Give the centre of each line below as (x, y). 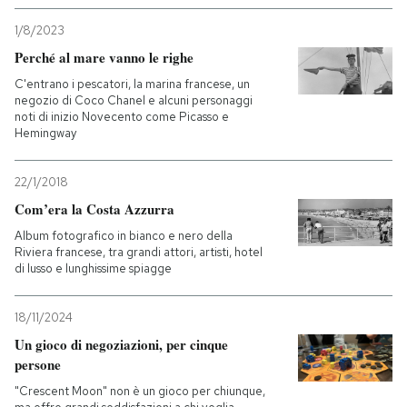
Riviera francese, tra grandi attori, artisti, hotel (139, 252)
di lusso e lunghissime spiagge (93, 268)
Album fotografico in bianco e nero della (124, 235)
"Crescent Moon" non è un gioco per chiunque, (140, 391)
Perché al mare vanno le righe (104, 57)
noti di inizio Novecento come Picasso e (122, 116)
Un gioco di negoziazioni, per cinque (121, 344)
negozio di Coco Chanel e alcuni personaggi (134, 100)
